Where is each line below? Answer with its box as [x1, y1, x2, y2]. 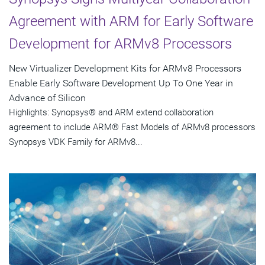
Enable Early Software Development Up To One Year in [9, 77, 233, 89]
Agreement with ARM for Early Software [9, 12, 253, 30]
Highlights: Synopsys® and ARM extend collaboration [9, 106, 214, 118]
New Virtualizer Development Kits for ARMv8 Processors [9, 62, 241, 74]
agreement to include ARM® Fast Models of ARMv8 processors [9, 121, 256, 132]
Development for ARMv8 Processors [9, 35, 232, 52]
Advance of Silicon [9, 92, 86, 104]
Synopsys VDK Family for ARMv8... [9, 136, 143, 147]
